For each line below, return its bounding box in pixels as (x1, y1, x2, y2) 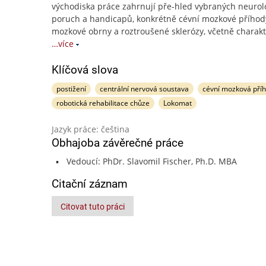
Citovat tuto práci (61, 202, 125, 211)
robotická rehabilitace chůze (56, 98, 150, 108)
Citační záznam (52, 177, 128, 191)
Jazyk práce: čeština (52, 123, 129, 135)
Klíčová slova (52, 63, 118, 77)
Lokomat (163, 98, 192, 108)
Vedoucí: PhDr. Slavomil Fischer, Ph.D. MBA (66, 156, 237, 167)
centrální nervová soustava (99, 84, 189, 94)
